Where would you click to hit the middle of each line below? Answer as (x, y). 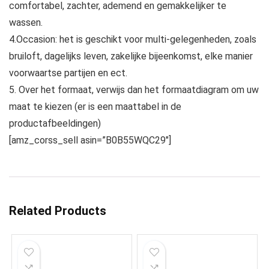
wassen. (26, 23)
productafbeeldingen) (55, 124)
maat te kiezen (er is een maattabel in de (95, 107)
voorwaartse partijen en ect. (68, 73)
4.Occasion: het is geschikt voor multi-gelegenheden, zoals (133, 40)
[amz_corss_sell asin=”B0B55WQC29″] (90, 141)
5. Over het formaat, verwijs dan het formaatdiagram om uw (134, 90)
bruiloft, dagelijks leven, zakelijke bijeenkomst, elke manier (131, 56)
